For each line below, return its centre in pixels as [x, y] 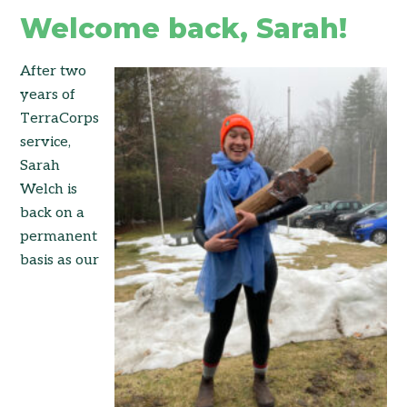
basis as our [60, 261]
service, [46, 143]
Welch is [49, 190]
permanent [59, 237]
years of [48, 95]
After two [54, 72]
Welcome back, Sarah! [184, 29]
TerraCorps [60, 119]
